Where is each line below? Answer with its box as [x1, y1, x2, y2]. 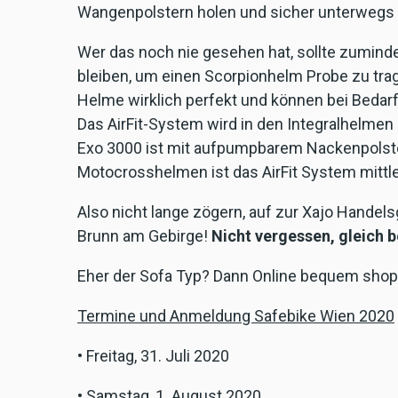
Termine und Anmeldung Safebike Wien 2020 [77, 306, 394, 326]
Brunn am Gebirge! [77, 227, 208, 246]
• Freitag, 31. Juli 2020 [77, 346, 229, 366]
